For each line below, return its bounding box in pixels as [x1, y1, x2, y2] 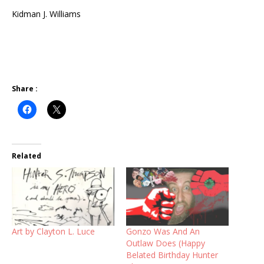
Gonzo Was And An [126, 226, 200, 237]
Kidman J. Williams [12, 8, 81, 19]
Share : [12, 83, 38, 94]
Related [12, 150, 41, 161]
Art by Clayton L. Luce [12, 226, 95, 237]
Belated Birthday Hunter [126, 249, 218, 261]
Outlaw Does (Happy [126, 237, 205, 249]
